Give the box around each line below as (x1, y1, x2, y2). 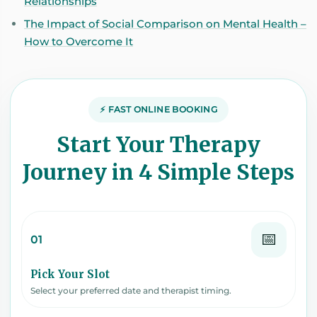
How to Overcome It (24, 34, 133, 48)
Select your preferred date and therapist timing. (30, 284, 231, 296)
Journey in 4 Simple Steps (23, 158, 294, 185)
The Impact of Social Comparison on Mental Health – (24, 16, 306, 30)
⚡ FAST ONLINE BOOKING (99, 103, 218, 115)
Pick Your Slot (30, 267, 110, 281)
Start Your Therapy (57, 130, 260, 158)
